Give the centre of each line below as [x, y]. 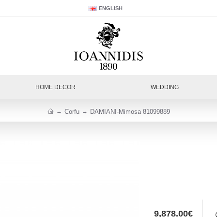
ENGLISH [111, 8]
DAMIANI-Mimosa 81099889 [130, 111]
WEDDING [165, 87]
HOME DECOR [55, 87]
